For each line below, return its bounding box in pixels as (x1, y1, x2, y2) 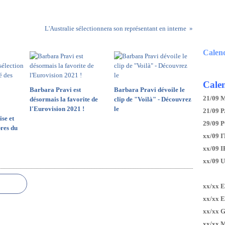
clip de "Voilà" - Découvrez (114, 95, 191, 103)
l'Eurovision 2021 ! (30, 105, 84, 113)
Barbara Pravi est (30, 86, 81, 93)
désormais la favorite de (30, 95, 98, 103)
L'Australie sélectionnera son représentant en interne (44, 25, 186, 32)
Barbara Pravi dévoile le (114, 86, 185, 93)
